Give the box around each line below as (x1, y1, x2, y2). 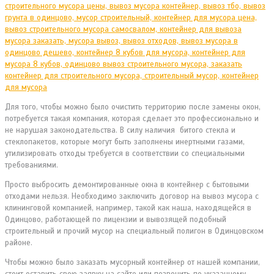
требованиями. (5, 160, 58, 170)
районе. (5, 237, 32, 248)
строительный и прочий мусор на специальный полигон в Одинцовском (5, 226, 264, 236)
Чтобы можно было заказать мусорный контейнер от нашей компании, (5, 257, 260, 267)
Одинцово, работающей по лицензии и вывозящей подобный (5, 214, 226, 224)
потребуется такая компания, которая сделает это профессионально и (5, 113, 259, 124)
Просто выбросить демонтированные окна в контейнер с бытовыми (5, 179, 249, 190)
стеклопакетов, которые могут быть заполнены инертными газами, (5, 136, 245, 147)
